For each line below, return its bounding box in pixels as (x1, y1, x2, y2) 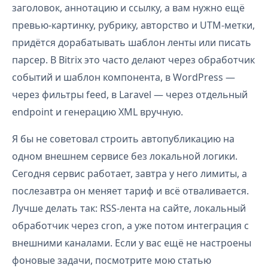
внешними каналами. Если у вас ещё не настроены (12, 236, 251, 249)
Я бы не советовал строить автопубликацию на (12, 132, 234, 145)
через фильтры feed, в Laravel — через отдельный (12, 88, 248, 101)
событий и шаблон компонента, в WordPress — (12, 71, 235, 84)
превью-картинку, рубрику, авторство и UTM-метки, (12, 19, 255, 32)
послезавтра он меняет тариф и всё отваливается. (12, 184, 249, 197)
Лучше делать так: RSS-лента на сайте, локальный (12, 202, 246, 215)
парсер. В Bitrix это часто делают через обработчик (12, 53, 255, 66)
